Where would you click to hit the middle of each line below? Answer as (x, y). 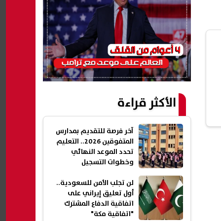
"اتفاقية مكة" (112, 214)
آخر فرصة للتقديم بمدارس (95, 131)
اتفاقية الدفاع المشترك (99, 204)
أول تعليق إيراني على (101, 194)
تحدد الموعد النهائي (102, 152)
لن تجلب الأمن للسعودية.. (95, 183)
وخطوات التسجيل (108, 163)
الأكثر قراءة (147, 103)
